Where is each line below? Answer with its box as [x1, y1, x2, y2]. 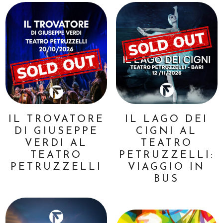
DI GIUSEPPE [14, 126, 99, 136]
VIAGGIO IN [128, 162, 206, 172]
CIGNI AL [136, 126, 198, 136]
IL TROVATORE [8, 114, 105, 124]
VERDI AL [25, 138, 88, 148]
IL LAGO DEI [125, 114, 209, 124]
